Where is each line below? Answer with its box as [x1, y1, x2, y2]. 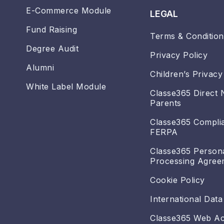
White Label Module [26, 81, 106, 92]
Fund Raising [26, 24, 77, 35]
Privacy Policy [150, 50, 207, 60]
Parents [150, 98, 181, 108]
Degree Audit [26, 43, 78, 54]
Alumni [26, 62, 54, 73]
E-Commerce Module [26, 5, 111, 16]
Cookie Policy [150, 175, 205, 185]
